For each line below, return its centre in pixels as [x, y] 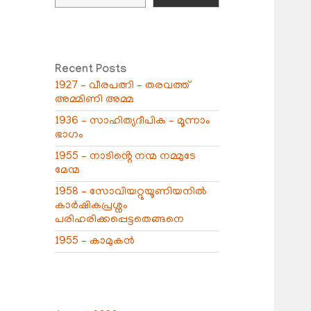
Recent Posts [91, 70]
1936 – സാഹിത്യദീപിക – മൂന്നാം [133, 121]
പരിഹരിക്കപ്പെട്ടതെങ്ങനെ [120, 220]
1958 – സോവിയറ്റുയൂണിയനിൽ [131, 192]
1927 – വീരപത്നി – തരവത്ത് [123, 86]
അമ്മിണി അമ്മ [95, 100]
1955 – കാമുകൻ [95, 241]
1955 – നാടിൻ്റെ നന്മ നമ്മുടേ [126, 157]
